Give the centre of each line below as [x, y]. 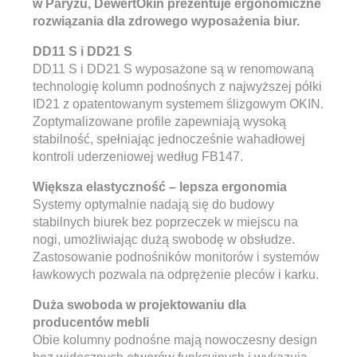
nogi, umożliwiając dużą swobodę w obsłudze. [164, 239]
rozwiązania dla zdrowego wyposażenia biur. [166, 21]
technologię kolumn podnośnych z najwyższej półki [177, 86]
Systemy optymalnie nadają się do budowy [153, 204]
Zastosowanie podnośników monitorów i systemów [176, 257]
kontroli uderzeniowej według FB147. [138, 157]
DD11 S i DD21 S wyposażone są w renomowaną [173, 69]
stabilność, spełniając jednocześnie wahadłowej [169, 139]
